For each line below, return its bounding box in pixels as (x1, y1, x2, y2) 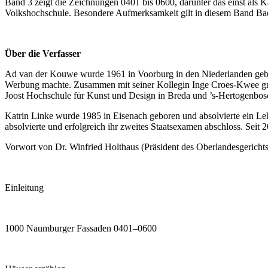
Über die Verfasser (5, 48, 81, 59)
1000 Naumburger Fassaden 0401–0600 (5, 223, 157, 234)
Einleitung (5, 182, 44, 193)
